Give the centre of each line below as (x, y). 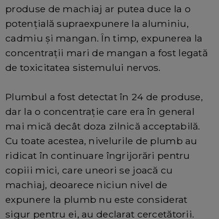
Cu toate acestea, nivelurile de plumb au (101, 141)
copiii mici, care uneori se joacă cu (89, 170)
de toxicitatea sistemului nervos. (83, 68)
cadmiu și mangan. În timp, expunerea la (104, 38)
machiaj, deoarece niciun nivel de (87, 185)
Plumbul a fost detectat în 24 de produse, (104, 97)
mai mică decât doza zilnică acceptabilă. (103, 126)
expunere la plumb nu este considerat (97, 200)
